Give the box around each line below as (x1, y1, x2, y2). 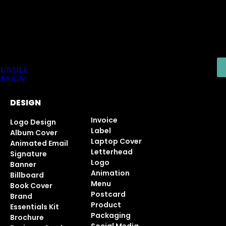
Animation (90, 168, 130, 178)
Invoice (90, 115, 118, 125)
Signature (10, 149, 47, 159)
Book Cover (10, 181, 52, 191)
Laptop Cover (90, 136, 142, 146)
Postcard (90, 189, 126, 199)
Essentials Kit (10, 202, 59, 212)
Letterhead (90, 147, 133, 157)
